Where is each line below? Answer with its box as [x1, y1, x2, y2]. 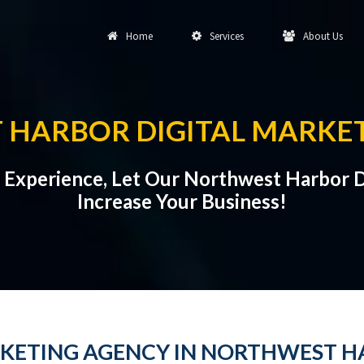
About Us [298, 29, 343, 43]
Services [205, 29, 244, 43]
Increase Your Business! [77, 189, 287, 213]
